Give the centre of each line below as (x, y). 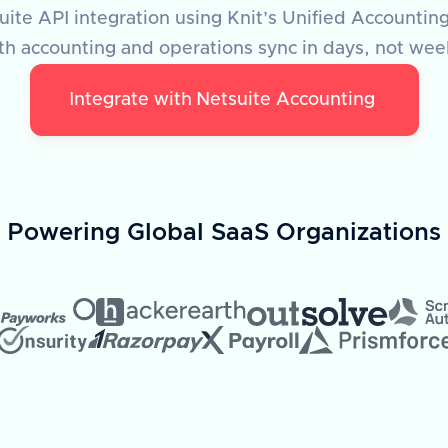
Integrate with (130, 99)
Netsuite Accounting (285, 99)
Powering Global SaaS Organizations (224, 233)
